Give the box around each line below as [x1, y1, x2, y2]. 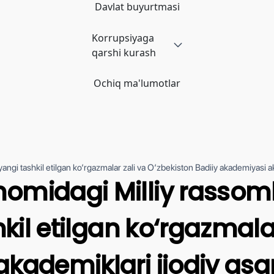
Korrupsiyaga [92, 31, 155, 45]
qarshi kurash [92, 45, 157, 59]
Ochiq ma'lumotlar [94, 76, 180, 91]
